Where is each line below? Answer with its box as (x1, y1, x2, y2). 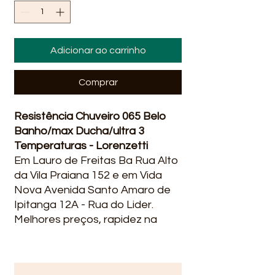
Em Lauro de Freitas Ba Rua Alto (14, 155, 178, 166)
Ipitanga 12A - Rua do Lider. (14, 199, 153, 211)
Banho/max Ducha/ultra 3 (14, 125, 144, 137)
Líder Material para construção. (14, 258, 172, 269)
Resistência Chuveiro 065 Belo (14, 110, 166, 122)
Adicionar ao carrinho (50, 45, 146, 55)
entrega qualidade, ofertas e (14, 228, 160, 240)
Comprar (78, 77, 118, 87)
